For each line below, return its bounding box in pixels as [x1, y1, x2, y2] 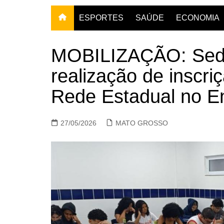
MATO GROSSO [115, 119, 168, 127]
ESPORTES [79, 13, 123, 22]
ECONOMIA [176, 13, 219, 22]
